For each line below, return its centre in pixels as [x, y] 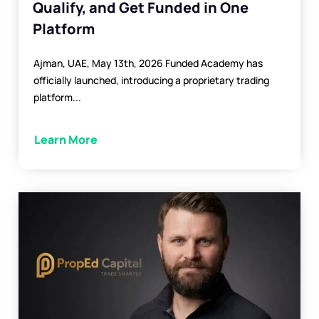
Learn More [66, 139]
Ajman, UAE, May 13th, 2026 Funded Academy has [148, 63]
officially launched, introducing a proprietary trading [151, 80]
